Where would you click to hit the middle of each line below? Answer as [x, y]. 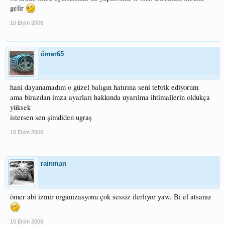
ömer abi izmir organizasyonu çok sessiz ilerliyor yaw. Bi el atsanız [111, 197]
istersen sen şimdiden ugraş [51, 117]
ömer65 [52, 54]
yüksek [20, 107]
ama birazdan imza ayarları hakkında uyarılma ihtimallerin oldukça [110, 97]
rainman [53, 163]
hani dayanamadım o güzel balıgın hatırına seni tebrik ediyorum [104, 87]
